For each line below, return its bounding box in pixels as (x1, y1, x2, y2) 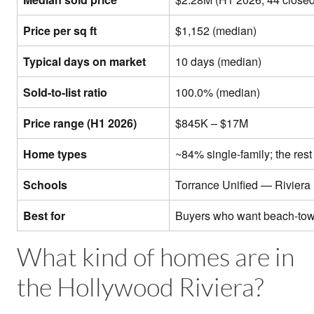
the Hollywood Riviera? (17, 274, 264, 302)
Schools (23, 177, 67, 193)
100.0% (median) (175, 84, 260, 101)
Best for (23, 207, 65, 224)
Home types (23, 146, 87, 163)
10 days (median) (175, 53, 261, 70)
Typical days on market (23, 53, 146, 70)
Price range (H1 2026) (23, 115, 137, 132)
